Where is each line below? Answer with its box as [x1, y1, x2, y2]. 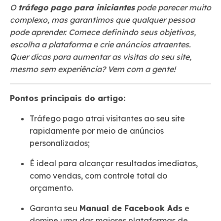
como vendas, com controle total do [30, 171, 167, 181]
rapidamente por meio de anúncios [30, 126, 164, 136]
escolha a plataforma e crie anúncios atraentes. [10, 39, 191, 50]
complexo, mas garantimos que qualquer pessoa [10, 15, 195, 25]
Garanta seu [30, 203, 79, 214]
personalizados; [30, 138, 90, 148]
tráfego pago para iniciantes [18, 2, 135, 13]
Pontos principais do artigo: [10, 93, 125, 104]
